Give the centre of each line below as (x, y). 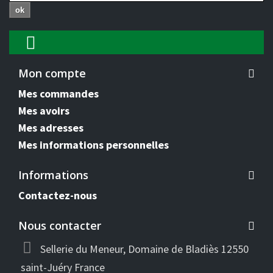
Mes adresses (51, 128)
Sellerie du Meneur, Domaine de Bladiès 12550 (144, 249)
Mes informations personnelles (94, 145)
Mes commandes (58, 94)
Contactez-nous (58, 195)
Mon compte (52, 73)
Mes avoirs (44, 111)
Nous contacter (60, 225)
